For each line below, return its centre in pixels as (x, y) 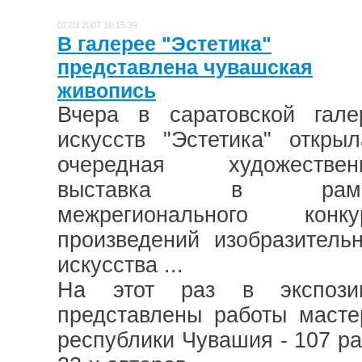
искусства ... (120, 265)
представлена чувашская (185, 67)
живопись (107, 90)
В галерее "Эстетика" (164, 43)
